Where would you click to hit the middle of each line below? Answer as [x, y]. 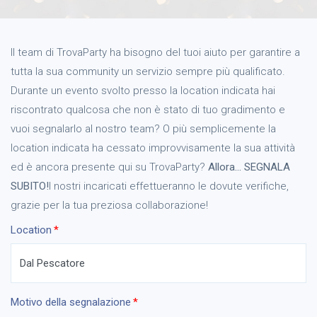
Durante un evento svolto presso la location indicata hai [143, 91]
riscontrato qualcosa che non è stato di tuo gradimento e [148, 110]
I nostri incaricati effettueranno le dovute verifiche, [169, 186]
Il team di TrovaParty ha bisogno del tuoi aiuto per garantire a [155, 52]
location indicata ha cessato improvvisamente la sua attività [153, 148]
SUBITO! [30, 186]
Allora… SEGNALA [249, 167]
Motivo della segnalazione [71, 302]
